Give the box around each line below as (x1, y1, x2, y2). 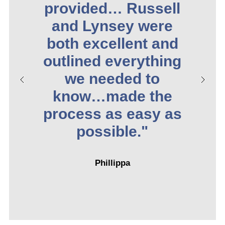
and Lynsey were (52, 18, 173, 35)
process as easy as (43, 105, 182, 123)
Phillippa (95, 158, 130, 168)
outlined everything (43, 53, 182, 70)
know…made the (52, 88, 172, 105)
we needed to (65, 70, 160, 87)
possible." (76, 123, 149, 140)
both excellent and (46, 35, 178, 52)
